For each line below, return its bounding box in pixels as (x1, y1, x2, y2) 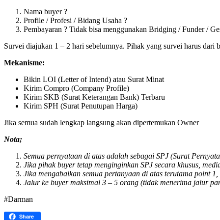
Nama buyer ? (24, 7, 67, 16)
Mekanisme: (4, 58, 45, 67)
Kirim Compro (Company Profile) (24, 83, 129, 92)
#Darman (4, 194, 33, 203)
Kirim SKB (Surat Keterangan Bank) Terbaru (24, 92, 165, 101)
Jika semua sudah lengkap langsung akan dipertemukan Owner (4, 118, 199, 127)
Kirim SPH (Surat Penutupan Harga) (24, 101, 137, 110)
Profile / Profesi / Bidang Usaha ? (24, 16, 127, 25)
